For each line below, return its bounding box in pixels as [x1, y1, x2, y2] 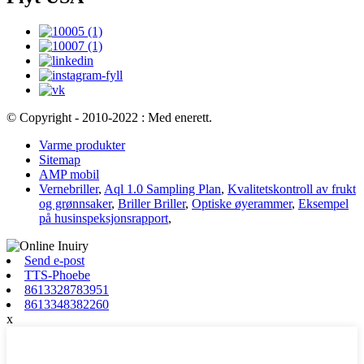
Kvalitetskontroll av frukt [227, 182, 356, 197]
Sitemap [39, 153, 80, 167]
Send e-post [24, 253, 84, 268]
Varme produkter [39, 138, 125, 153]
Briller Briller [118, 197, 185, 211]
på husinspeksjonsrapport [39, 211, 168, 226]
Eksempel [298, 197, 349, 211]
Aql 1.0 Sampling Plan [104, 182, 221, 197]
